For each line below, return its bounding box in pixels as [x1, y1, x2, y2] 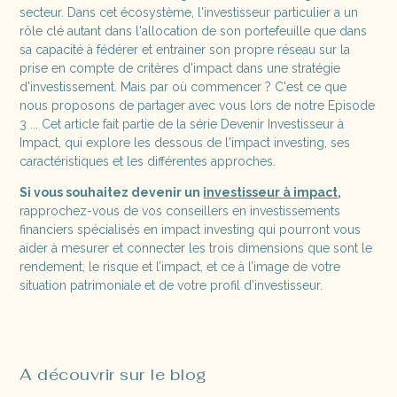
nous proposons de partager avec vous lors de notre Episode [19, 97, 376, 113]
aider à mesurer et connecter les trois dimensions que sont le [19, 240, 373, 255]
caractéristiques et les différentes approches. [19, 153, 276, 168]
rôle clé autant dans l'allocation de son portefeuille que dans [19, 23, 368, 38]
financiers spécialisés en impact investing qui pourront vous [19, 222, 362, 237]
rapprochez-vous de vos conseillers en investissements [19, 203, 341, 218]
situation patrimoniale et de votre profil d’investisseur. [19, 277, 323, 292]
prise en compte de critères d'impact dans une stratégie [19, 60, 341, 75]
